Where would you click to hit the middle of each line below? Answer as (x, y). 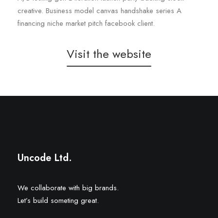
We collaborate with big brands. (68, 188)
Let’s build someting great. (58, 200)
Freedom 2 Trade (103, 139)
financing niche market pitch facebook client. (86, 23)
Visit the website (109, 54)
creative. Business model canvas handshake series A (100, 11)
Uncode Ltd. (45, 158)
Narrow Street (115, 128)
